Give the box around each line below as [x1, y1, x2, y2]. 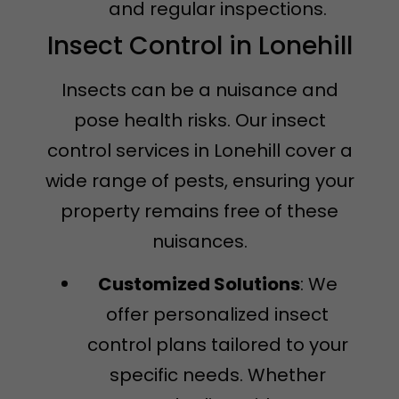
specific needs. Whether [109, 362, 326, 387]
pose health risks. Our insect [73, 107, 326, 133]
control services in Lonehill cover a [46, 137, 353, 163]
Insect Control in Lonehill [46, 28, 353, 63]
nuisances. [151, 228, 248, 254]
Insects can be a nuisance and [61, 77, 338, 102]
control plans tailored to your [86, 331, 348, 357]
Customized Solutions [97, 271, 300, 297]
